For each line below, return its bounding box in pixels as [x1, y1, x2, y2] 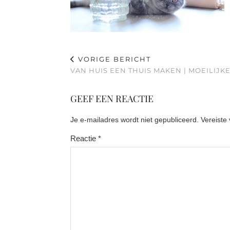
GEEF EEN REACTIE [70, 92, 154, 105]
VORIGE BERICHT [75, 55, 151, 63]
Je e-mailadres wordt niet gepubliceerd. [70, 116, 199, 124]
